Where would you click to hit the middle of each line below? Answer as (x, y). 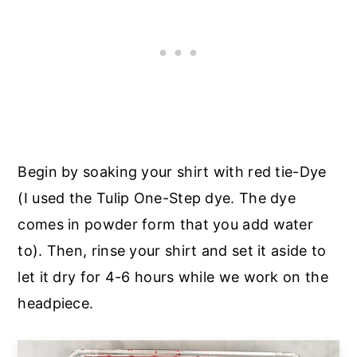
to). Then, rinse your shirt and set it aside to (172, 251)
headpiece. (56, 304)
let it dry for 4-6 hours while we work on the (173, 277)
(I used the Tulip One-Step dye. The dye (157, 198)
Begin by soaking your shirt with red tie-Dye (172, 172)
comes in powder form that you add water (166, 225)
